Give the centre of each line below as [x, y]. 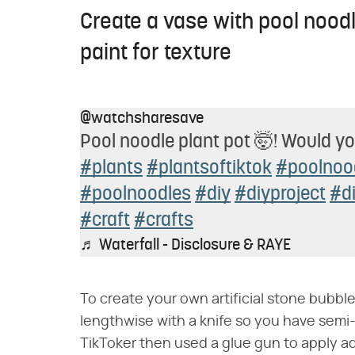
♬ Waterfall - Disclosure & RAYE [185, 246]
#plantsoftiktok [209, 169]
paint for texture [156, 54]
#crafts [164, 221]
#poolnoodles [136, 195]
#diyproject [280, 195]
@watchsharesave [142, 119]
